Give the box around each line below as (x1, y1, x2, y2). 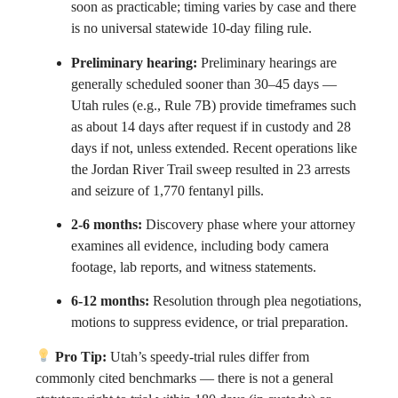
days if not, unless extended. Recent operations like (71, 139, 357, 155)
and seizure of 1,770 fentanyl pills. (71, 182, 264, 198)
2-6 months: (71, 216, 142, 232)
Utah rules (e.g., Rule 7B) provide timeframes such (71, 97, 356, 113)
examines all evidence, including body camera (71, 237, 329, 253)
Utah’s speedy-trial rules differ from (107, 348, 310, 364)
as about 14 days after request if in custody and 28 (71, 118, 351, 134)
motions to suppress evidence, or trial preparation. (71, 314, 348, 330)
